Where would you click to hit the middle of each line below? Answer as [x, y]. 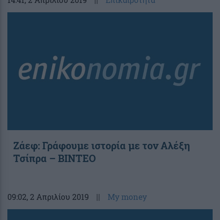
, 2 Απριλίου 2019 [58, 197]
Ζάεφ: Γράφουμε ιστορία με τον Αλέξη [102, 146]
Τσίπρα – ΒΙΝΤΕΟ [55, 158]
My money [127, 197]
